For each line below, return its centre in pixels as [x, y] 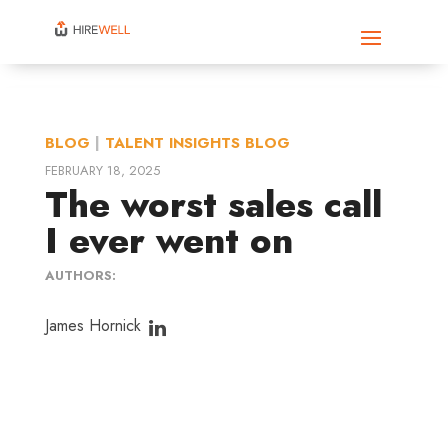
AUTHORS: [80, 275]
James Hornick [92, 326]
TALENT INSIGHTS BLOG [197, 143]
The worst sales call [213, 204]
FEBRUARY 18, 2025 [102, 170]
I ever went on [168, 240]
